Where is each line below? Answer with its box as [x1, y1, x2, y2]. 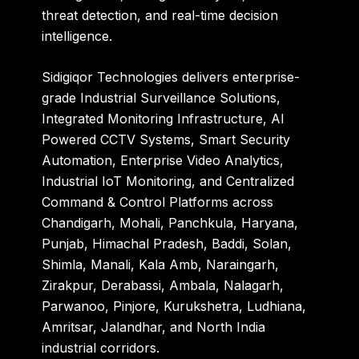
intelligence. [42, 27, 113, 44]
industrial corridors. [42, 340, 160, 357]
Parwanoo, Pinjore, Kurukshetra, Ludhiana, [42, 298, 307, 315]
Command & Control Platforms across [42, 194, 274, 211]
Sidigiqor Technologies [42, 69, 179, 86]
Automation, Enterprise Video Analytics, [42, 152, 284, 169]
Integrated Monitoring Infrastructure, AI [42, 111, 285, 127]
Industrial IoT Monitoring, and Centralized [42, 173, 295, 190]
